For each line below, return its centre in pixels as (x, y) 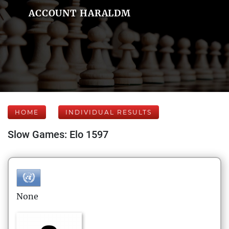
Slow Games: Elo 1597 (58, 134)
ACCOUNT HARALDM (80, 13)
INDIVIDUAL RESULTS (109, 112)
